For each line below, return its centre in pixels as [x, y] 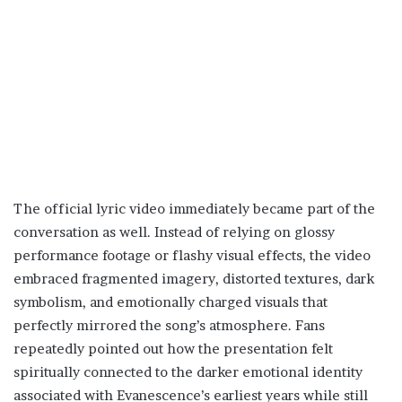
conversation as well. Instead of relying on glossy [174, 232]
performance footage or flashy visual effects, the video [192, 256]
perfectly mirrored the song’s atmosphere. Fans [169, 326]
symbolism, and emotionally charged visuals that [170, 302]
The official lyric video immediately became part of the [194, 209]
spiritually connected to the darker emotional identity [188, 372]
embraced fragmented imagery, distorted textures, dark [194, 279]
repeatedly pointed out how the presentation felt [173, 349]
